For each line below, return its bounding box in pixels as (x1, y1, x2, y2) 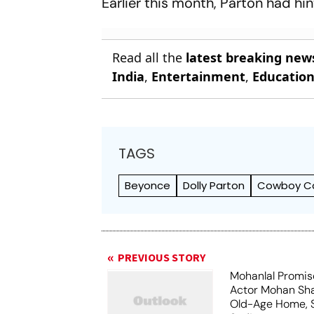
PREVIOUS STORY (118, 250, 206, 266)
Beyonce (125, 178, 171, 193)
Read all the (112, 49, 186, 66)
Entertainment (151, 68, 246, 85)
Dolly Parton (183, 178, 245, 193)
